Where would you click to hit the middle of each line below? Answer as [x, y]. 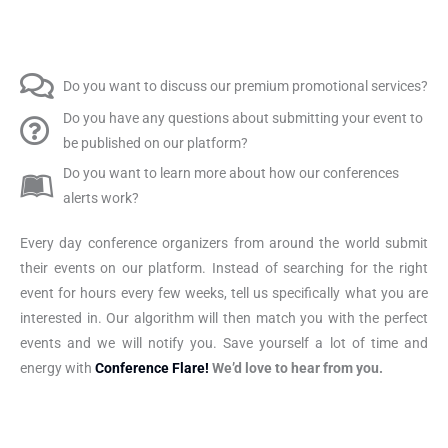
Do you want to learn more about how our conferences [230, 173]
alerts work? [100, 198]
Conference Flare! [153, 368]
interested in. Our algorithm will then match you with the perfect [224, 318]
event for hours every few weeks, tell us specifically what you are [224, 293]
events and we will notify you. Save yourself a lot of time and [224, 343]
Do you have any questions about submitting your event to [242, 118]
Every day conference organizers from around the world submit [224, 243]
